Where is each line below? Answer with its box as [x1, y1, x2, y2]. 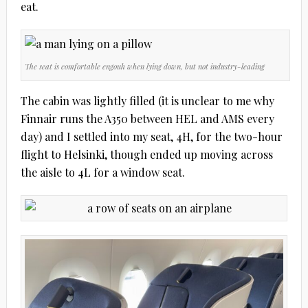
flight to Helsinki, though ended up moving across [20, 147, 273, 162]
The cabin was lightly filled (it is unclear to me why [20, 93, 274, 109]
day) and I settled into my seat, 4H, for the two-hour [20, 129, 283, 144]
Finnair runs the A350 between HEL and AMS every [20, 111, 274, 126]
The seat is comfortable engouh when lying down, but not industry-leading [24, 61, 265, 72]
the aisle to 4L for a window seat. [20, 165, 185, 180]
